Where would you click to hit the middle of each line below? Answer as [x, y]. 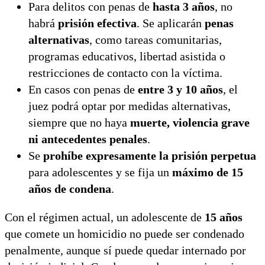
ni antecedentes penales [88, 139]
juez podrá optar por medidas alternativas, [130, 106]
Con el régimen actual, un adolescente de [105, 217]
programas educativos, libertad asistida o [127, 56]
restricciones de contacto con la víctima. [125, 73]
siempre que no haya [79, 123]
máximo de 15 [208, 172]
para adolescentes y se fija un [100, 172]
